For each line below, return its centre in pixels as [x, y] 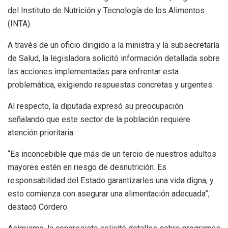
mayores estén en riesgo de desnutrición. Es [87, 167]
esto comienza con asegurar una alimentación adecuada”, [109, 193]
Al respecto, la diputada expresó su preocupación [95, 106]
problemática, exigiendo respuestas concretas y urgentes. [111, 84]
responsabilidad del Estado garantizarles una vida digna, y [111, 180]
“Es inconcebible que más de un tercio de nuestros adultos [112, 154]
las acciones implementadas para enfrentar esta [93, 71]
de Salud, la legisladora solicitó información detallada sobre [114, 58]
